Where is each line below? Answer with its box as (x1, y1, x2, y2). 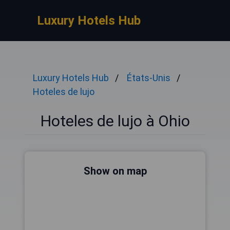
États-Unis (127, 72, 170, 83)
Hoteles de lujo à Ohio (40, 112, 190, 130)
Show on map (83, 165, 147, 177)
